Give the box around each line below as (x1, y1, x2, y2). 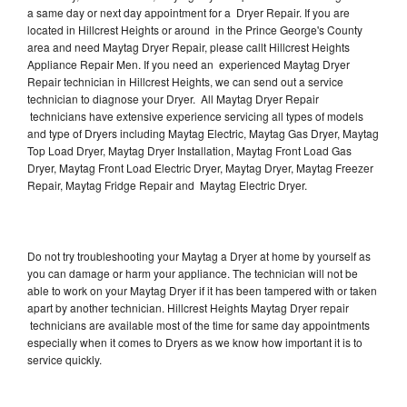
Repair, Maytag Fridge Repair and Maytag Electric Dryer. (27, 176, 310, 193)
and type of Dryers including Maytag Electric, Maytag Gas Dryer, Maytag (27, 124, 379, 141)
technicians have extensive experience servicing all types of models (27, 107, 363, 124)
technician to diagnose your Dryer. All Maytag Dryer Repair (27, 90, 319, 106)
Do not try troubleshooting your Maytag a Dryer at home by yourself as (27, 247, 371, 263)
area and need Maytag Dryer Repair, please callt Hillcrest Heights (27, 38, 350, 55)
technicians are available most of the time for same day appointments (27, 316, 370, 333)
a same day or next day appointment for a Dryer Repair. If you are (27, 4, 350, 20)
